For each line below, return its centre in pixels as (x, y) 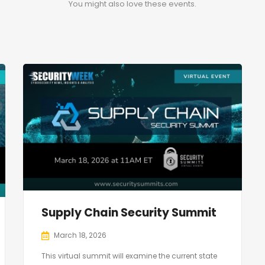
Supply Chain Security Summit (129, 213)
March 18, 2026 (80, 235)
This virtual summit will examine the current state (129, 256)
